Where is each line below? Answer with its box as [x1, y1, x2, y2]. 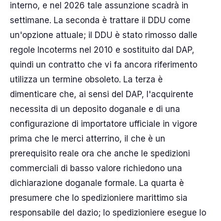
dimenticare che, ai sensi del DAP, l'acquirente [10, 89, 193, 99]
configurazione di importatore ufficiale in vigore [10, 118, 197, 129]
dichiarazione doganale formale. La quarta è [10, 178, 184, 188]
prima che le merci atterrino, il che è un [10, 133, 165, 144]
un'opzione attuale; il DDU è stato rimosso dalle [10, 30, 197, 40]
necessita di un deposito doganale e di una [10, 104, 180, 114]
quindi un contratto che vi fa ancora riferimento [10, 59, 197, 70]
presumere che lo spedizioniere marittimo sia [10, 192, 187, 203]
